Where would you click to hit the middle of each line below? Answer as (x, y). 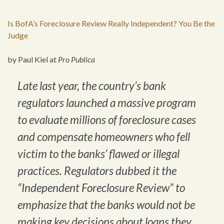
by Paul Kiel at (33, 59)
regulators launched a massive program (107, 103)
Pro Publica (76, 59)
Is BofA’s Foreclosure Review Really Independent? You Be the (111, 23)
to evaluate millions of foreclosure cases (107, 120)
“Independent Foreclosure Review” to (101, 188)
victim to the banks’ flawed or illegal (98, 154)
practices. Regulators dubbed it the (97, 171)
